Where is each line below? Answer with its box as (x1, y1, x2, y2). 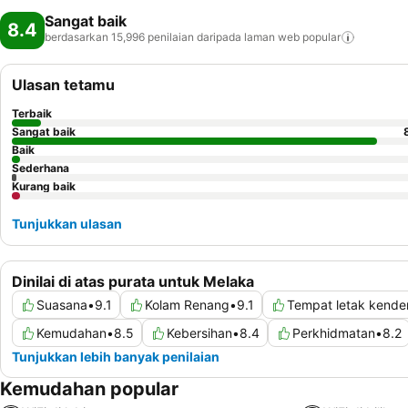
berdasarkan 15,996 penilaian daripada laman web (45, 30, 300, 44)
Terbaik (12, 107, 52, 120)
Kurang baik (12, 179, 76, 193)
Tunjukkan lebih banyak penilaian (12, 349, 219, 364)
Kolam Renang (145, 297, 229, 312)
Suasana (36, 297, 87, 312)
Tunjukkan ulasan (12, 216, 122, 231)
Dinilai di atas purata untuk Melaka (12, 272, 254, 291)
